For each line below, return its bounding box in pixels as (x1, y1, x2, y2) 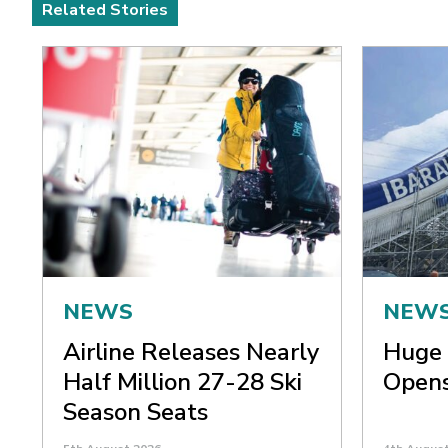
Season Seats (63, 395, 208, 428)
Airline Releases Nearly (63, 335, 319, 368)
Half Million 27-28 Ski (63, 365, 302, 398)
